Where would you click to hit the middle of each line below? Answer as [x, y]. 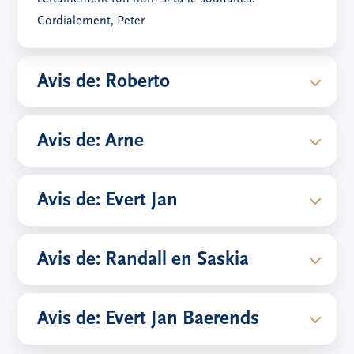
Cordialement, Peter [91, 22]
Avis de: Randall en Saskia [143, 260]
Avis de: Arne [91, 141]
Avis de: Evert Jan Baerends [149, 319]
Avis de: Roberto [104, 82]
